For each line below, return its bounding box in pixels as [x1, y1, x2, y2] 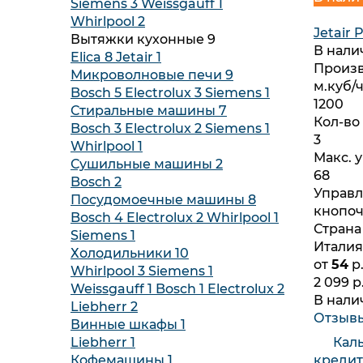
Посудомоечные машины [70, 192, 248, 207]
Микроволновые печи [70, 67, 225, 83]
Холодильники [70, 246, 175, 261]
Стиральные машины [70, 103, 219, 118]
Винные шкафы [70, 317, 181, 332]
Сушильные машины [70, 156, 216, 172]
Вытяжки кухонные [70, 32, 207, 47]
